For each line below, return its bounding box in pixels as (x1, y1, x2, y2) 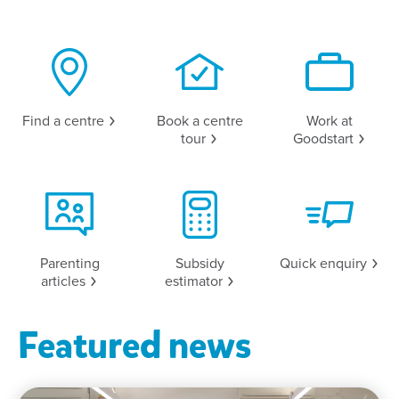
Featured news (18, 322, 251, 370)
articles (41, 274, 89, 289)
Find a (22, 114, 61, 129)
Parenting (39, 256, 100, 272)
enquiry (320, 256, 370, 272)
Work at (306, 114, 353, 129)
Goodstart (293, 132, 357, 147)
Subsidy (175, 256, 224, 272)
